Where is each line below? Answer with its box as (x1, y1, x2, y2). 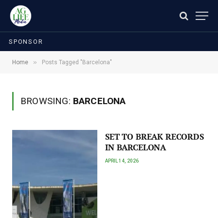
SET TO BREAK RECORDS (105, 131, 204, 142)
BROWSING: (20, 95, 73, 107)
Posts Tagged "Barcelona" (42, 59, 112, 66)
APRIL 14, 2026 (105, 158, 139, 163)
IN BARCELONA (105, 142, 166, 153)
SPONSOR (9, 37, 43, 45)
